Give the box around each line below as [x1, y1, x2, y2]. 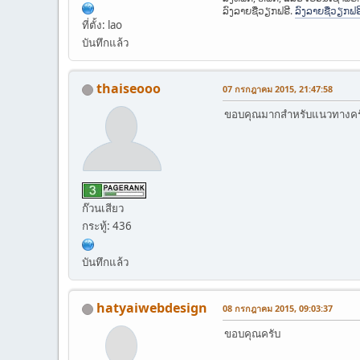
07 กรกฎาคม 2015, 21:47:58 [223, 83, 333, 96]
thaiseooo [96, 80, 161, 98]
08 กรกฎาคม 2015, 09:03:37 [223, 301, 333, 314]
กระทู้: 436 [82, 218, 132, 233]
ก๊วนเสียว [82, 200, 124, 215]
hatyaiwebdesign [96, 298, 207, 317]
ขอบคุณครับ [224, 325, 280, 341]
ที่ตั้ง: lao [82, 18, 122, 33]
